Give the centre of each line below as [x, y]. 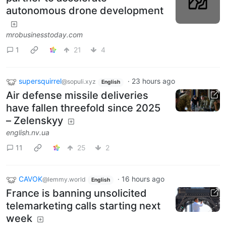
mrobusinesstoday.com [44, 35]
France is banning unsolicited [76, 193]
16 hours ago [143, 179]
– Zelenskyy [35, 121]
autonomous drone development [85, 11]
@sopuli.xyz [79, 82]
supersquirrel [40, 81]
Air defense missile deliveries [77, 96]
